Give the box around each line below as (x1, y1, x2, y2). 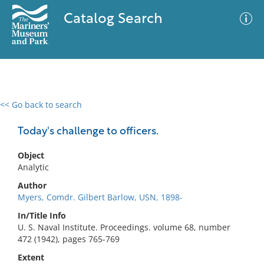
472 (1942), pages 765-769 (18, 233, 120, 245)
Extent (18, 252, 44, 263)
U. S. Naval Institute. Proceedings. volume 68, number (18, 222, 230, 233)
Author (18, 180, 47, 191)
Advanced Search (140, 109, 209, 121)
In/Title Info (18, 210, 66, 221)
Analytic (18, 161, 49, 173)
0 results (9, 106, 43, 117)
